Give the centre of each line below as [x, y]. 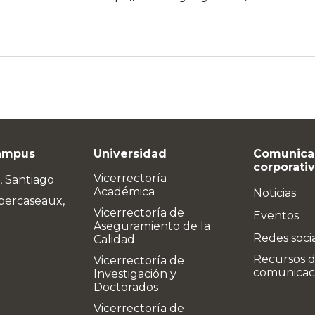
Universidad [130, 154]
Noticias [275, 193]
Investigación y [135, 274]
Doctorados [126, 287]
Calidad [114, 239]
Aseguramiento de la [152, 226]
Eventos [276, 216]
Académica [124, 192]
